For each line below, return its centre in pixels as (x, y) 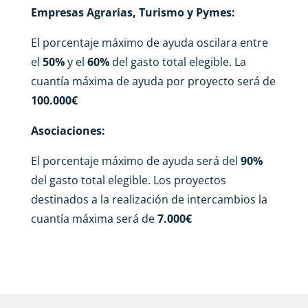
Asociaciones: (68, 130)
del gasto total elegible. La (179, 62)
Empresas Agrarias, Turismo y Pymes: (133, 12)
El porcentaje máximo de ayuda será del (135, 161)
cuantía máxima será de (94, 218)
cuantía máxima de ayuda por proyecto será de (153, 81)
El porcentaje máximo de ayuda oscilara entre (149, 42)
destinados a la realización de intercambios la (149, 199)
